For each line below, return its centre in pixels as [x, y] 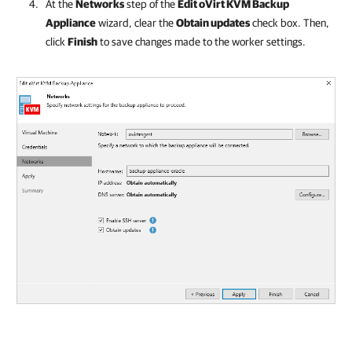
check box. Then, [290, 23]
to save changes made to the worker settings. [202, 42]
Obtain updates [213, 23]
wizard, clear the [136, 23]
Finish [82, 42]
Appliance [71, 23]
